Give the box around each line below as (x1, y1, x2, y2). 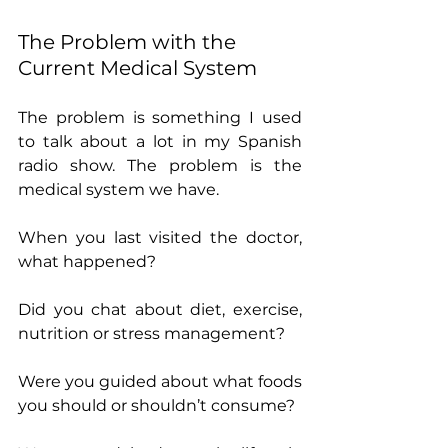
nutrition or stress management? (18, 324, 285, 344)
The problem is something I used (18, 108, 302, 128)
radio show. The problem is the (18, 156, 302, 176)
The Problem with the (18, 30, 241, 55)
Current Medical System (18, 56, 257, 81)
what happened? (18, 252, 156, 272)
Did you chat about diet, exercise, (18, 300, 302, 320)
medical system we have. (18, 180, 223, 200)
